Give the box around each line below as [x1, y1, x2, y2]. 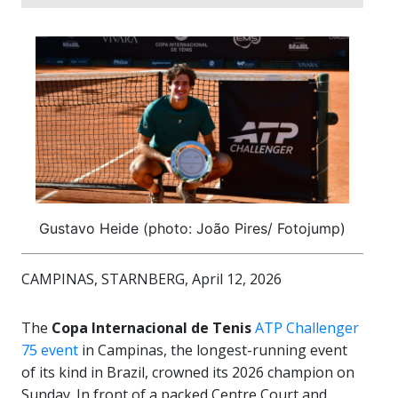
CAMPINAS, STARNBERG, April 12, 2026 [21, 269, 282, 290]
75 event [21, 340, 78, 361]
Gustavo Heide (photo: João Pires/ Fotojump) [39, 219, 346, 238]
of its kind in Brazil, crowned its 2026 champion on [21, 362, 354, 383]
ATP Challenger [255, 318, 359, 338]
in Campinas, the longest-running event [78, 340, 347, 361]
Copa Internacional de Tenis [52, 318, 251, 338]
